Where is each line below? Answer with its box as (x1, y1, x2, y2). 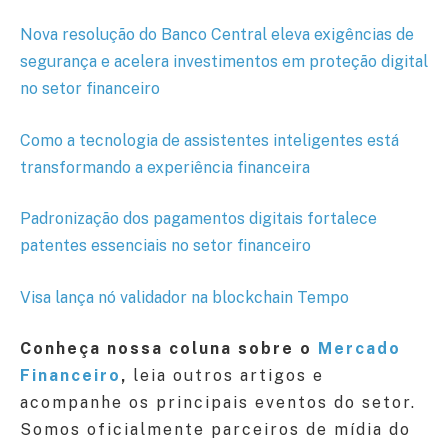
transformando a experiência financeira (20, 157, 310, 177)
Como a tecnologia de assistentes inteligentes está (20, 130, 399, 150)
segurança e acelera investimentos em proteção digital (20, 52, 428, 72)
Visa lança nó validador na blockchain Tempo (20, 287, 349, 307)
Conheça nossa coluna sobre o (20, 339, 318, 359)
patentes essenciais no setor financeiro (20, 236, 311, 256)
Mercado (318, 339, 401, 359)
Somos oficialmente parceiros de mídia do (20, 420, 411, 440)
